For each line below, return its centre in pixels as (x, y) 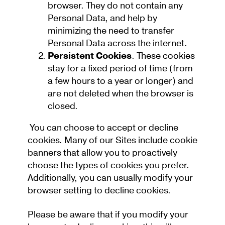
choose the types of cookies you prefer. (108, 165)
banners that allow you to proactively (102, 153)
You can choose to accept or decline (103, 128)
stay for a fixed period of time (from (120, 68)
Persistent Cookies (90, 56)
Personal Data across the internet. (119, 43)
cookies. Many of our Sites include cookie (113, 140)
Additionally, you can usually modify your (110, 178)
